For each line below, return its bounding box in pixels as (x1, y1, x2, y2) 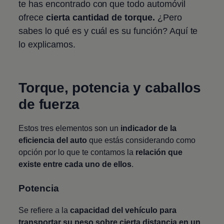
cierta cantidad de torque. (46, 12, 155, 22)
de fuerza (18, 96, 80, 112)
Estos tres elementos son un (18, 123, 121, 132)
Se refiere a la (18, 205, 70, 214)
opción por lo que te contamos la (18, 147, 136, 156)
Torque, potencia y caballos (18, 79, 201, 95)
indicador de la (120, 123, 177, 132)
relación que (135, 147, 183, 156)
